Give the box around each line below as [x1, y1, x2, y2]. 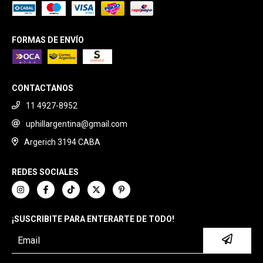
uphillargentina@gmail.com [26, 119, 127, 129]
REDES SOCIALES [12, 167, 79, 177]
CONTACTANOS [12, 83, 73, 93]
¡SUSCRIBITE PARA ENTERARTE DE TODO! [12, 214, 174, 224]
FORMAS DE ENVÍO [12, 35, 84, 45]
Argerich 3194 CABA [23, 137, 100, 147]
